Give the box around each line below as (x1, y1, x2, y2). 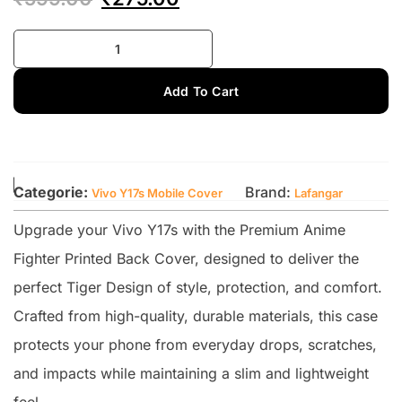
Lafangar (294, 185, 343, 200)
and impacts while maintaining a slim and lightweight (13, 363, 369, 382)
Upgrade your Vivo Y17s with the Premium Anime (13, 220, 345, 239)
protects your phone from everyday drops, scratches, (13, 335, 377, 354)
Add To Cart (162, 83, 240, 99)
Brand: (245, 182, 294, 201)
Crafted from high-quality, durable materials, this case (13, 306, 378, 325)
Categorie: (13, 182, 88, 201)
